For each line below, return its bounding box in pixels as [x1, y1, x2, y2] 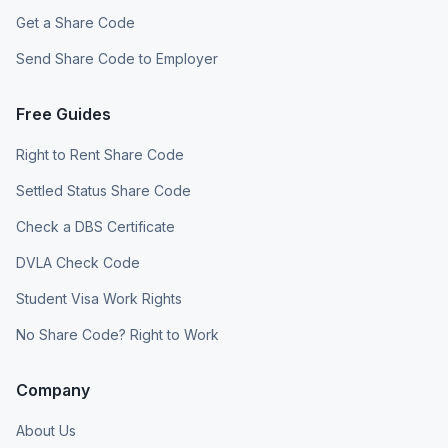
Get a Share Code [16, 14, 135, 31]
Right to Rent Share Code [16, 146, 184, 163]
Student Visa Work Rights [16, 290, 182, 307]
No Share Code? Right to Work [16, 326, 219, 343]
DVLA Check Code [16, 254, 140, 271]
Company [16, 380, 90, 400]
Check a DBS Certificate [16, 218, 175, 235]
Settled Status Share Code [16, 182, 191, 199]
